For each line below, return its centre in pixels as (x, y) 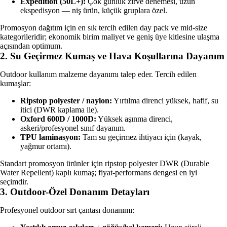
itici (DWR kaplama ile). (60, 110)
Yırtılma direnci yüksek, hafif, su (165, 101)
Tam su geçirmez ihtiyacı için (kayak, (141, 137)
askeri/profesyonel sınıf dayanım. (73, 128)
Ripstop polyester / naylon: (66, 101)
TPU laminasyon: (50, 137)
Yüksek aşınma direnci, (135, 119)
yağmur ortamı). (46, 146)
